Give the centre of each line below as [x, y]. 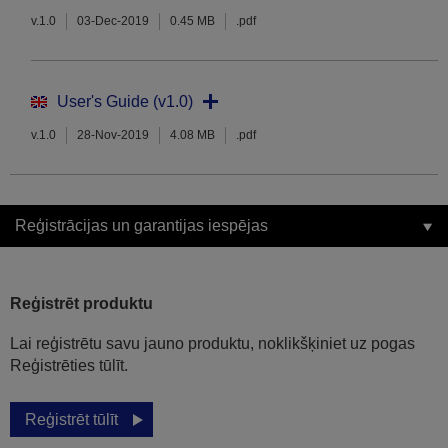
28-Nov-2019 [113, 135]
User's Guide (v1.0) [125, 102]
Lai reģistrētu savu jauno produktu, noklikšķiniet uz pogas [212, 344]
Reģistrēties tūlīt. [69, 366]
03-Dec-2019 [113, 21]
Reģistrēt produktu [81, 304]
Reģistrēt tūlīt [71, 420]
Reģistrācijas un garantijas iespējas [141, 226]
